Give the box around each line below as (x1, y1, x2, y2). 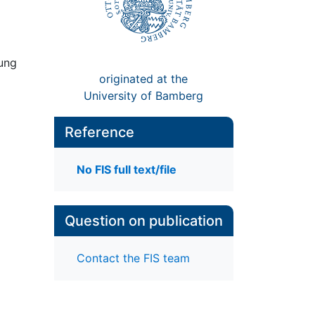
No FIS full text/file (76, 162, 176, 177)
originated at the (99, 71, 188, 86)
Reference (64, 123, 134, 141)
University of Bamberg (84, 88, 204, 103)
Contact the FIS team (76, 251, 190, 266)
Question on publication (64, 212, 223, 230)
